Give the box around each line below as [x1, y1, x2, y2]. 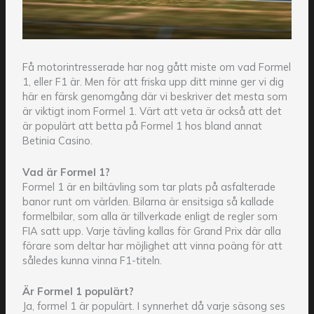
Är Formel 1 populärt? [22, 285, 134, 299]
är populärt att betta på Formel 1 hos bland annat [22, 119, 262, 133]
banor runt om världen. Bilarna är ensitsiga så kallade [22, 194, 274, 208]
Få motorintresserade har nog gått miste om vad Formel [22, 60, 291, 74]
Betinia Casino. [22, 134, 93, 148]
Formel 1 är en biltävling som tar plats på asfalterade [22, 179, 275, 193]
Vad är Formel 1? [22, 165, 110, 179]
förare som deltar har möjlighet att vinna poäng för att [22, 238, 282, 252]
